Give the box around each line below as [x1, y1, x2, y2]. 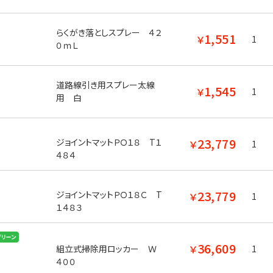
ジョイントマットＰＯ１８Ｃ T [55, 188, 162, 200]
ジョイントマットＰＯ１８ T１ [55, 136, 162, 148]
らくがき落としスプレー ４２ [55, 26, 162, 38]
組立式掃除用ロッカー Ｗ [55, 243, 157, 255]
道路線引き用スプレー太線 [55, 79, 155, 91]
